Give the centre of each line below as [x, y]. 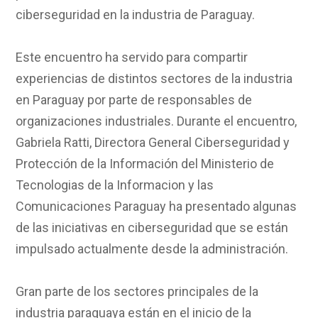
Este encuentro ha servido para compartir [132, 57]
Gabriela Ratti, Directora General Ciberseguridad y [153, 142]
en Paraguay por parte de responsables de [134, 99]
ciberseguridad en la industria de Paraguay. [136, 14]
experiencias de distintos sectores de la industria [154, 78]
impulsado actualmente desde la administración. [152, 248]
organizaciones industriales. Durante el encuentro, [157, 121]
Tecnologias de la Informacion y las [115, 185]
